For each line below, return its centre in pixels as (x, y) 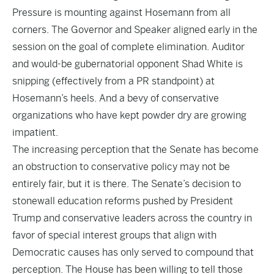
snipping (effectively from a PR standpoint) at (113, 81)
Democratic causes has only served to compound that (133, 252)
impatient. (35, 132)
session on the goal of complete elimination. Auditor (128, 47)
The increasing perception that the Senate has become (135, 150)
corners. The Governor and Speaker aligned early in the (135, 30)
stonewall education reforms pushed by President (123, 201)
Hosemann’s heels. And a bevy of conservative (116, 98)
